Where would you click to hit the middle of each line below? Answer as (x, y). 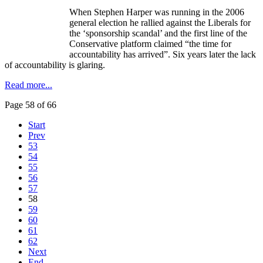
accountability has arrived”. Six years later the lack (163, 55)
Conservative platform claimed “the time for (150, 44)
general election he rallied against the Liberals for (160, 23)
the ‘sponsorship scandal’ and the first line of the (158, 33)
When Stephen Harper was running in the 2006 (157, 12)
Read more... (28, 85)
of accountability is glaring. (55, 65)
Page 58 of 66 (31, 105)
